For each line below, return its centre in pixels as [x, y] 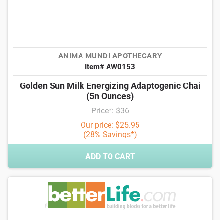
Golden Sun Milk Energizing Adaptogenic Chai [110, 86]
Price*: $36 [110, 111]
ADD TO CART [110, 156]
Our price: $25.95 [110, 125]
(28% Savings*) [110, 134]
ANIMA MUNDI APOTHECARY [110, 56]
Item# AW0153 [110, 67]
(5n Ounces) [110, 96]
